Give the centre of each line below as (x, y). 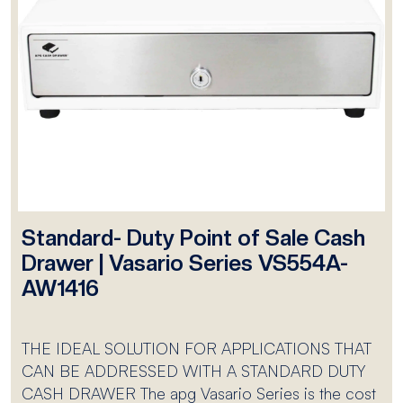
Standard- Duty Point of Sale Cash (193, 238)
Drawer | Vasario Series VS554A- (185, 264)
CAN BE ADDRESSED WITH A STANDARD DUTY (193, 371)
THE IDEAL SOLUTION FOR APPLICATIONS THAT (197, 349)
